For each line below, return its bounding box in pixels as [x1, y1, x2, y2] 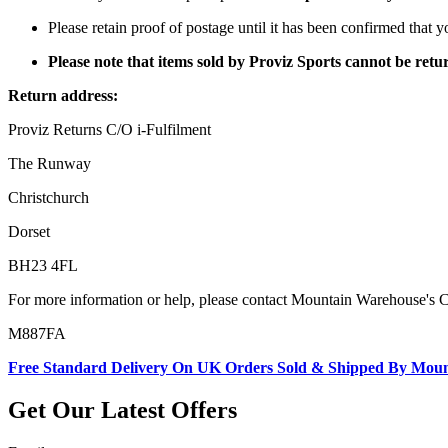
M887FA [8, 325, 66, 343]
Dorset [8, 223, 50, 241]
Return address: [8, 87, 118, 105]
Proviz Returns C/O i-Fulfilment [8, 121, 211, 139]
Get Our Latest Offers [8, 397, 237, 424]
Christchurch [8, 189, 89, 207]
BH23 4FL [8, 257, 78, 275]
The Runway [8, 155, 91, 173]
